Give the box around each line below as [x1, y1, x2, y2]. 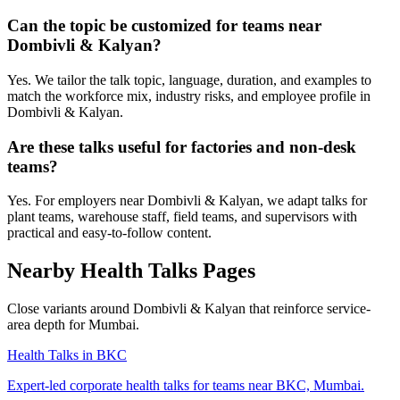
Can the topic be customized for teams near [7, 16, 321, 36]
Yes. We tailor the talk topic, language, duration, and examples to [7, 71, 371, 87]
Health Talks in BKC [7, 347, 127, 363]
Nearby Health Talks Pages [7, 259, 255, 283]
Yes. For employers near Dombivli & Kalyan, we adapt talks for [7, 193, 367, 209]
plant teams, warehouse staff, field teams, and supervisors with [7, 209, 357, 225]
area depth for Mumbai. [7, 317, 139, 333]
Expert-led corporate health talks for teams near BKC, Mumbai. [7, 378, 364, 394]
